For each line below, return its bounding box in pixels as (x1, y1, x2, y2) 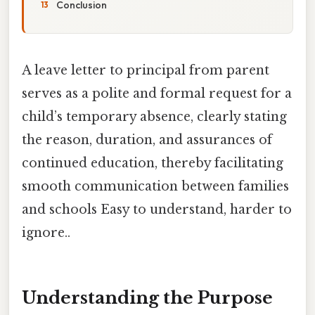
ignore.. (22, 224, 70, 240)
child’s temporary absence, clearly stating (22, 108, 287, 124)
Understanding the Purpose (22, 287, 273, 308)
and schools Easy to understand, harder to (22, 201, 292, 217)
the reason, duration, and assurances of (22, 131, 272, 148)
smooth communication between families (22, 178, 289, 194)
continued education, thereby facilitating (22, 155, 283, 171)
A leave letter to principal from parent (22, 62, 269, 78)
